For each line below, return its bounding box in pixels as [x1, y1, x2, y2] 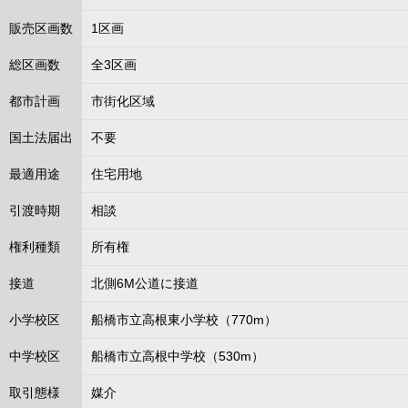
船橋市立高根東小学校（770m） [91, 312, 277, 327]
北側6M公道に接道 [91, 276, 199, 291]
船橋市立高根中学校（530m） [91, 349, 264, 363]
